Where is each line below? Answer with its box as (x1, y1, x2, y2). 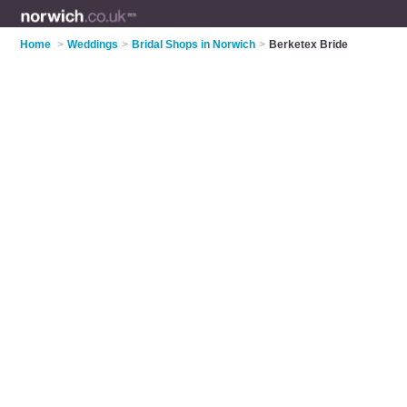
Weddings (67, 38, 119, 51)
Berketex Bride (269, 38, 349, 51)
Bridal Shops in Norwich (132, 38, 256, 51)
